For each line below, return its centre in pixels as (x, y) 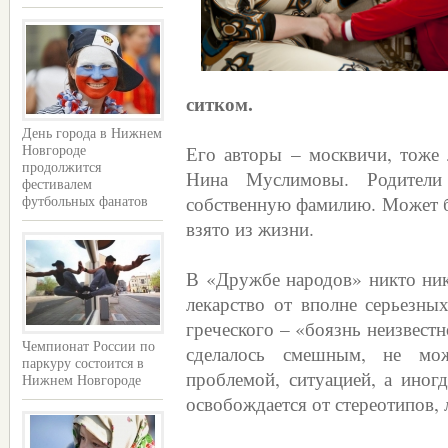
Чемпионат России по (88, 346)
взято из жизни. (250, 227)
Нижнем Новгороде (81, 380)
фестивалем (57, 184)
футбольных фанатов (85, 201)
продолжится (61, 167)
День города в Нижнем (92, 133)
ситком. (219, 103)
